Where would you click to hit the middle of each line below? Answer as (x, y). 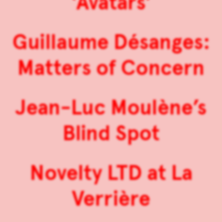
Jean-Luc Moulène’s (111, 108)
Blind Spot (111, 134)
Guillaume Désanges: (111, 42)
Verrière (111, 199)
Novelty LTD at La (111, 173)
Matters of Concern (111, 68)
